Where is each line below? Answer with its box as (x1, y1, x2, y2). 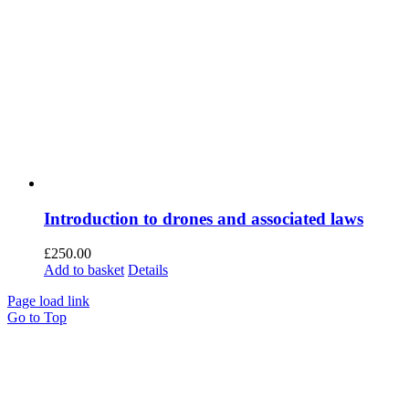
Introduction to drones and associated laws (44, 208, 363, 228)
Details (128, 262, 168, 278)
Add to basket (44, 262, 124, 278)
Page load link (7, 293, 89, 309)
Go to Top (7, 309, 67, 326)
